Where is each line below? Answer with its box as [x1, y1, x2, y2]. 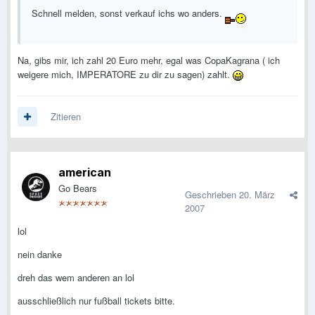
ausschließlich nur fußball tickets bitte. [18, 294, 175, 308]
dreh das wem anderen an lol [18, 271, 134, 285]
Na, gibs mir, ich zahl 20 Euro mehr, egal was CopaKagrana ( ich [18, 53, 280, 67]
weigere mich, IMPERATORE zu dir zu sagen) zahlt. [18, 67, 233, 82]
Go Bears [58, 181, 97, 195]
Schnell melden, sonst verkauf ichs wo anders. [32, 6, 225, 20]
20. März [239, 188, 275, 202]
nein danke [18, 247, 62, 262]
